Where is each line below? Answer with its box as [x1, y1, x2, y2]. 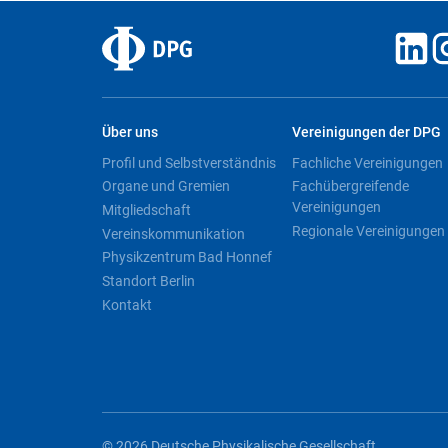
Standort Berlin [102, 273, 195, 290]
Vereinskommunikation [102, 225, 245, 242]
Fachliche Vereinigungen [292, 154, 444, 171]
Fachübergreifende [292, 178, 410, 195]
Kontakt [102, 296, 152, 313]
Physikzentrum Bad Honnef [102, 249, 272, 266]
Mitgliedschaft [102, 202, 191, 219]
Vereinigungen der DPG [292, 124, 442, 142]
